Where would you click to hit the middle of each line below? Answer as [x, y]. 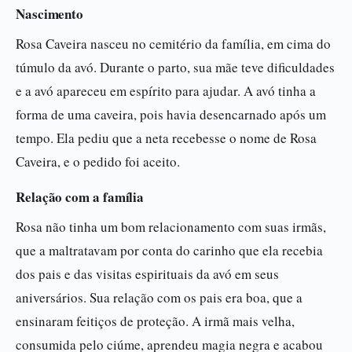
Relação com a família [80, 197]
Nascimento [50, 14]
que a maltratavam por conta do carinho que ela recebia [169, 250]
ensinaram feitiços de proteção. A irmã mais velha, [155, 321]
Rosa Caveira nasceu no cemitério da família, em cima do [173, 44]
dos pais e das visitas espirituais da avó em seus [147, 274]
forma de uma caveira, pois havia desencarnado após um [171, 114]
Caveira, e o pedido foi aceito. [98, 161]
